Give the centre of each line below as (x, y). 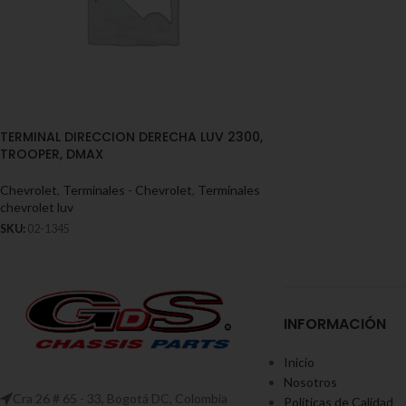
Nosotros (310, 382)
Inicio (299, 362)
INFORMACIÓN (334, 324)
